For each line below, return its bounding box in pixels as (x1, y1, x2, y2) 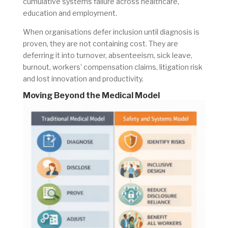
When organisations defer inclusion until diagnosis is (22, 27, 199, 36)
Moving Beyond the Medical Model (22, 90, 160, 100)
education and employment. (22, 8, 117, 17)
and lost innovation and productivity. (22, 74, 144, 83)
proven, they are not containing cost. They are (22, 39, 178, 48)
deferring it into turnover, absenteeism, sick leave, (22, 50, 192, 60)
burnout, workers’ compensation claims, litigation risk (22, 62, 203, 71)
